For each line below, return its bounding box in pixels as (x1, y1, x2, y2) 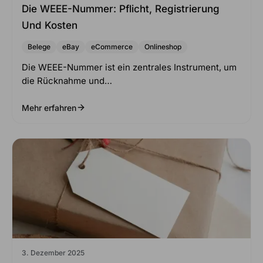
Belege (28, 42, 50, 51)
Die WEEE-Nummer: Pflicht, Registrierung (22, 2, 220, 15)
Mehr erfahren (22, 102, 76, 113)
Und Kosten (22, 19, 77, 31)
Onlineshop (144, 42, 181, 51)
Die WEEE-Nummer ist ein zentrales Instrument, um (22, 61, 237, 73)
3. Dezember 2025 (22, 248, 85, 257)
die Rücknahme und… (22, 75, 112, 86)
